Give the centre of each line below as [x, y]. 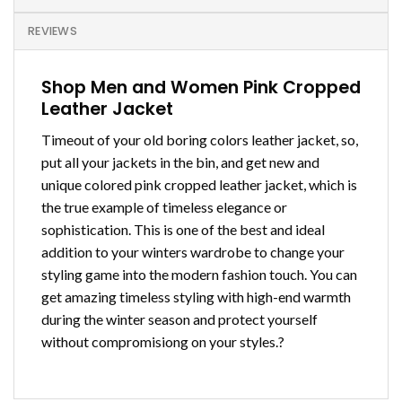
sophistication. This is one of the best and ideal [183, 230]
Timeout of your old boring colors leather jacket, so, [200, 140]
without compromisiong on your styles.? [163, 342]
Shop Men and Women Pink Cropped [201, 87]
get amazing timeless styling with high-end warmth [196, 297]
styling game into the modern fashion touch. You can [199, 275]
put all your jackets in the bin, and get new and [180, 162]
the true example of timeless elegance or [164, 207]
